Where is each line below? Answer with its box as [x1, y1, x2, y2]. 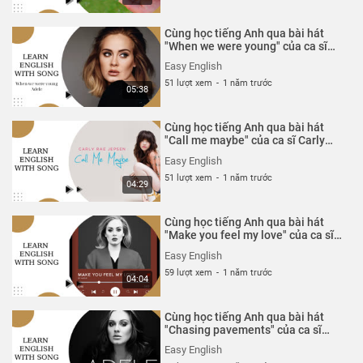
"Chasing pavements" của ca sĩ [164, 322, 322, 336]
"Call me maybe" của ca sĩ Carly [164, 134, 326, 147]
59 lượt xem [164, 267, 213, 278]
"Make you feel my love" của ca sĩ [164, 228, 335, 241]
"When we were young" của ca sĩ [164, 39, 328, 53]
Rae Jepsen [164, 147, 226, 160]
